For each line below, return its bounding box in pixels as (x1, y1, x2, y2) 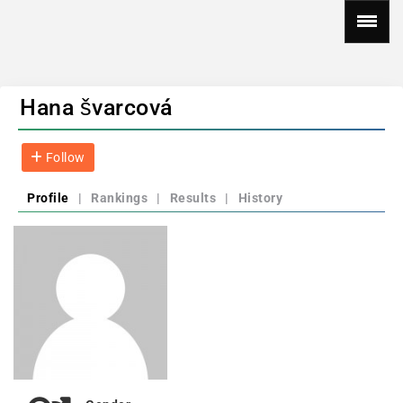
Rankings (91, 191, 148, 205)
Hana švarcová (20, 94, 173, 121)
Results (169, 191, 216, 205)
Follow (42, 150, 85, 165)
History (237, 191, 282, 205)
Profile (27, 191, 69, 205)
